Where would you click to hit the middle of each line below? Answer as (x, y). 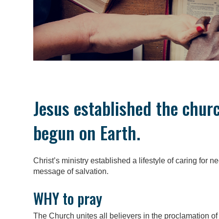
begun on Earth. (87, 132)
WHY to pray (68, 198)
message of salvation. (71, 172)
